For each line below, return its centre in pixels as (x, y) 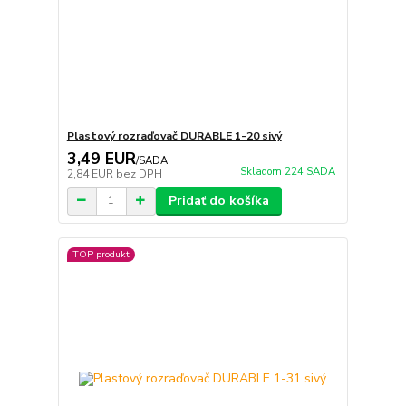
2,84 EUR (91, 174)
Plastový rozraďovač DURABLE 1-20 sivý (174, 135)
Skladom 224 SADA (287, 171)
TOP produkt (101, 255)
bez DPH (139, 174)
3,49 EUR (101, 158)
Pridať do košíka (218, 200)
